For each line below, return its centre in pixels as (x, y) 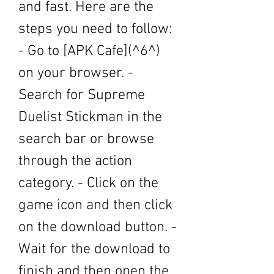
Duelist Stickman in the (90, 117)
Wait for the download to (94, 250)
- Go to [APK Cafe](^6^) (89, 51)
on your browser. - (76, 73)
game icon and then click (95, 206)
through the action (75, 161)
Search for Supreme (82, 95)
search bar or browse (86, 139)
